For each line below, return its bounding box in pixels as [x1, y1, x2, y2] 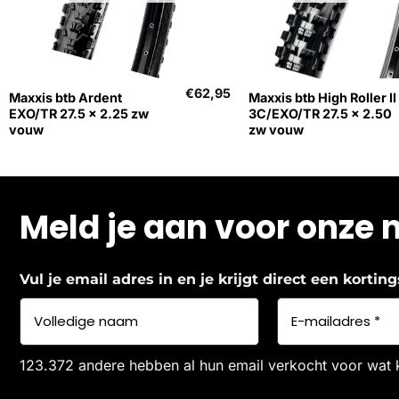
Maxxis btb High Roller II [248, 89, 396, 105]
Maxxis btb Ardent [8, 89, 122, 105]
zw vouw [248, 121, 304, 137]
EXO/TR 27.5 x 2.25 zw [8, 105, 149, 121]
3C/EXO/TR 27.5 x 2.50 [248, 105, 392, 121]
